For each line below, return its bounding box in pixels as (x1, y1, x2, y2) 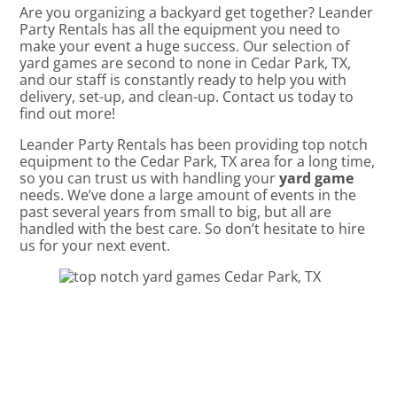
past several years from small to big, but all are (19, 202, 332, 222)
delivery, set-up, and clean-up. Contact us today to (19, 87, 354, 107)
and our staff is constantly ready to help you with (19, 70, 347, 90)
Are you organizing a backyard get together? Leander (19, 3, 374, 23)
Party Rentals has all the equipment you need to (19, 19, 341, 40)
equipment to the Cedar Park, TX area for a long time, (19, 152, 376, 172)
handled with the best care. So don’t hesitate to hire (19, 219, 366, 239)
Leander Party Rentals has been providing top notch (19, 135, 369, 155)
